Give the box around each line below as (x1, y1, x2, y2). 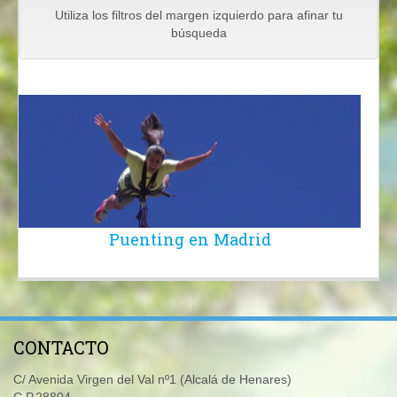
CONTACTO (13, 336, 109, 360)
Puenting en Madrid (108, 229, 271, 251)
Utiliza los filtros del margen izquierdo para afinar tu (54, 8, 343, 23)
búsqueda (170, 26, 227, 41)
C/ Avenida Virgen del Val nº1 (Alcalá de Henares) (13, 372, 292, 387)
